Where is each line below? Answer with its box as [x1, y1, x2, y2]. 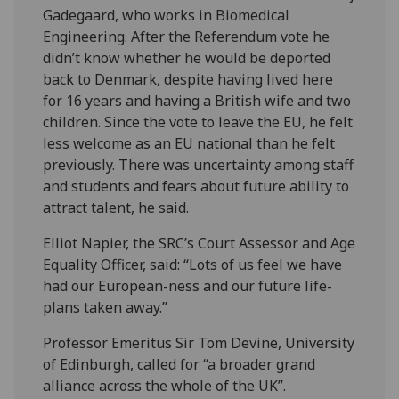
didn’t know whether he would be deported [43, 47, 331, 68]
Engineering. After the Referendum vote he [43, 26, 330, 46]
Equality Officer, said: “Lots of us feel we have [43, 254, 343, 274]
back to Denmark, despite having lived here [43, 69, 334, 89]
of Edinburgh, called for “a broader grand [43, 354, 316, 374]
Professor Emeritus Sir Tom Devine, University [43, 332, 355, 353]
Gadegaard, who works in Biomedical [43, 4, 290, 25]
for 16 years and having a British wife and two [43, 90, 352, 110]
